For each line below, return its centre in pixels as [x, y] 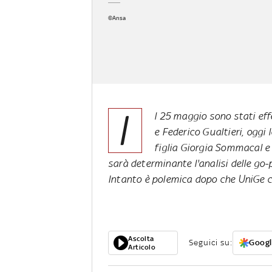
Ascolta [141, 239]
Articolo [142, 247]
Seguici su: [211, 243]
